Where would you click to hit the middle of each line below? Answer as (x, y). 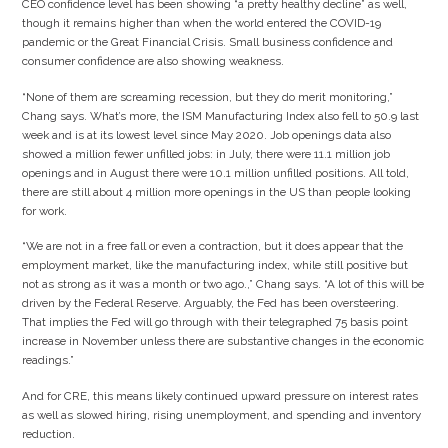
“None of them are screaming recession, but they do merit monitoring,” (208, 96)
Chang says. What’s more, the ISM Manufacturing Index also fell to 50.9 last (221, 115)
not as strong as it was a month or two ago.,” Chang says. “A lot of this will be (223, 284)
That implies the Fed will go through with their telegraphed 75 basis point (215, 322)
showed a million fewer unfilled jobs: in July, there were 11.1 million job (206, 153)
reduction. (49, 433)
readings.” (48, 360)
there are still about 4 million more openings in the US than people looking (217, 191)
